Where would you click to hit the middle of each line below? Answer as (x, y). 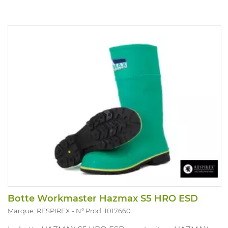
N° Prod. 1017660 (103, 210)
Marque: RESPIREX (39, 210)
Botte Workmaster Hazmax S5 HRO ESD (103, 198)
